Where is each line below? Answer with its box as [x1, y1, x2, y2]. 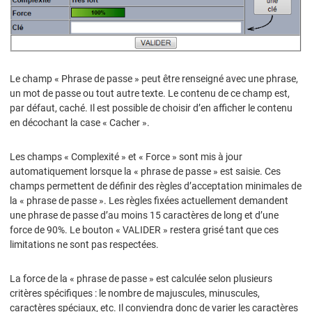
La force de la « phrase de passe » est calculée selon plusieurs [10, 272, 272, 284]
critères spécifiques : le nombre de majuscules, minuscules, [10, 287, 260, 299]
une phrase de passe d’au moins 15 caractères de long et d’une [10, 209, 279, 221]
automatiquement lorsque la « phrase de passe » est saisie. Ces [10, 165, 281, 177]
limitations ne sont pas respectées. [10, 238, 159, 250]
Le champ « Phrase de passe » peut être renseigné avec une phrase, [10, 72, 298, 84]
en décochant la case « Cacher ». [10, 116, 150, 128]
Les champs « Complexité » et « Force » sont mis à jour [10, 150, 242, 162]
